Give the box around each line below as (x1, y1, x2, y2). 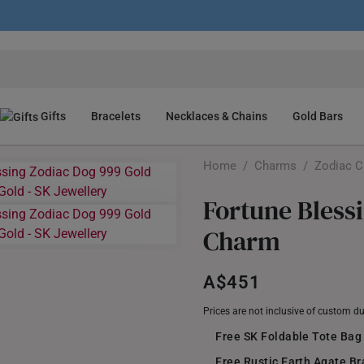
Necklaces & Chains (166, 110, 268, 123)
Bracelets (91, 110, 141, 123)
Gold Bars (292, 110, 344, 123)
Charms (254, 158, 297, 173)
